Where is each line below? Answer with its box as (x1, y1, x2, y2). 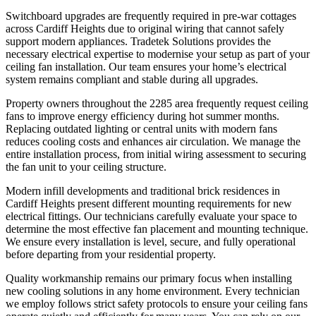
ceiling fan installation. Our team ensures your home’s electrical (6, 60, 286, 73)
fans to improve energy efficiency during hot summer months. (6, 109, 279, 122)
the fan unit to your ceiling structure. (6, 160, 166, 173)
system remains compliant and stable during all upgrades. (6, 73, 258, 85)
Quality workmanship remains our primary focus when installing (6, 272, 292, 284)
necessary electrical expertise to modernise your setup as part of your (6, 47, 310, 60)
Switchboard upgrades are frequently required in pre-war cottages (6, 9, 296, 22)
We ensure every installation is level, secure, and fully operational (6, 235, 296, 248)
